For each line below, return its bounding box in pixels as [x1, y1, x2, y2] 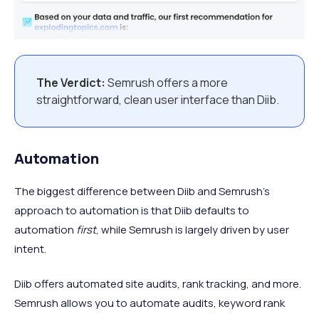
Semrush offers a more [105, 75, 228, 91]
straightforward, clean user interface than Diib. [36, 92, 279, 108]
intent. [14, 241, 46, 257]
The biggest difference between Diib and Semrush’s [14, 184, 270, 199]
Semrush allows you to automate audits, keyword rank [14, 296, 285, 311]
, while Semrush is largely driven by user [96, 222, 289, 238]
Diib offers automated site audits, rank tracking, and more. [14, 276, 301, 292]
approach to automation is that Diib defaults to [14, 203, 249, 219]
